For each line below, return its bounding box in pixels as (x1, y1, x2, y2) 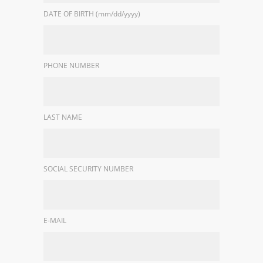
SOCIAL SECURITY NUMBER (43, 164, 133, 174)
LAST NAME (43, 112, 82, 123)
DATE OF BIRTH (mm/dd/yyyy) (43, 9, 140, 19)
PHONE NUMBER (43, 60, 99, 71)
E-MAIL (43, 215, 66, 226)
